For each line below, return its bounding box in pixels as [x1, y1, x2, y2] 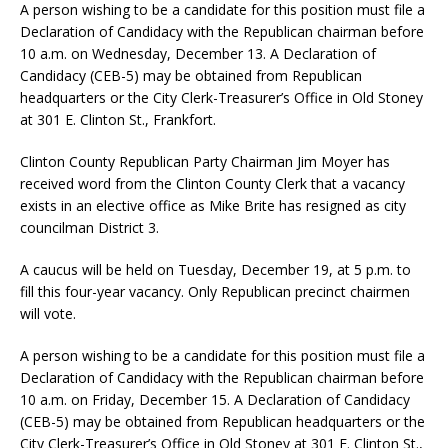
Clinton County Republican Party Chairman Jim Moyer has [20, 151, 390, 171]
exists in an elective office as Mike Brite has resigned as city [20, 195, 406, 215]
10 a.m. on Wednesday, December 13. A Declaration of [20, 43, 376, 63]
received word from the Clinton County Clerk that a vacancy [20, 173, 405, 193]
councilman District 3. [20, 217, 159, 237]
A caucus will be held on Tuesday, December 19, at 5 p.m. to [20, 259, 411, 279]
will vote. [20, 303, 76, 323]
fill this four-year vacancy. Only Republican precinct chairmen [20, 281, 410, 301]
